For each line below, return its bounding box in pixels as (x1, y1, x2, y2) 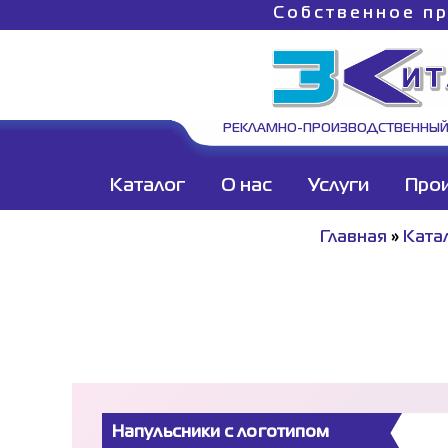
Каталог (109, 178, 185, 194)
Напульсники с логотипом (112, 426, 330, 440)
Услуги (307, 178, 369, 194)
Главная (319, 231, 387, 245)
